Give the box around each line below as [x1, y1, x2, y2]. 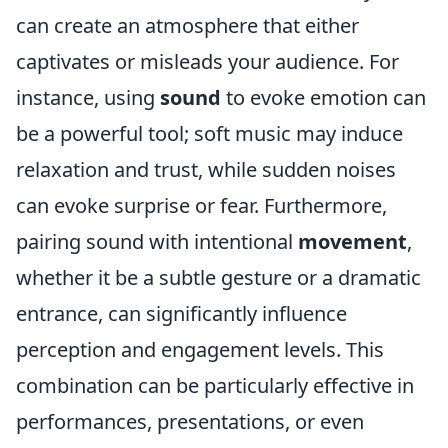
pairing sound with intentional [16, 228, 298, 255]
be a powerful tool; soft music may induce [16, 120, 403, 147]
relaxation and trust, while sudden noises [16, 156, 396, 183]
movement [298, 228, 407, 255]
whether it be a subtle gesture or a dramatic [16, 264, 421, 291]
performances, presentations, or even [16, 408, 364, 435]
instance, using [16, 84, 160, 111]
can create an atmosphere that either [16, 12, 359, 39]
